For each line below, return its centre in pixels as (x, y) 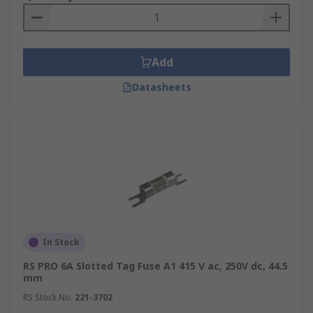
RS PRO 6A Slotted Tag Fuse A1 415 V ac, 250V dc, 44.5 (155, 266)
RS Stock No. (48, 297)
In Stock (61, 242)
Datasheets (161, 87)
